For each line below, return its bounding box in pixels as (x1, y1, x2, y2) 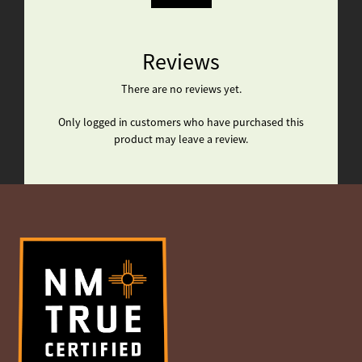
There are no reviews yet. (120, 82, 242, 97)
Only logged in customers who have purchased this (58, 115, 304, 130)
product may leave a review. (114, 132, 248, 147)
